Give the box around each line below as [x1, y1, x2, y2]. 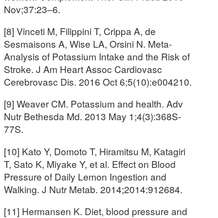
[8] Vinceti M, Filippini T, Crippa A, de [4, 24, 156, 38]
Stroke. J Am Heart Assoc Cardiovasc [4, 62, 162, 76]
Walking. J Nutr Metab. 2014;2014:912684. [4, 182, 182, 196]
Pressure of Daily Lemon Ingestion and [4, 169, 166, 183]
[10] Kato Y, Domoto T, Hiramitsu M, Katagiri [4, 144, 185, 158]
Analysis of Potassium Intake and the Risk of [4, 50, 190, 63]
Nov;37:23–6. [4, 2, 60, 16]
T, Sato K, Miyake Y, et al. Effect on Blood [4, 157, 176, 170]
